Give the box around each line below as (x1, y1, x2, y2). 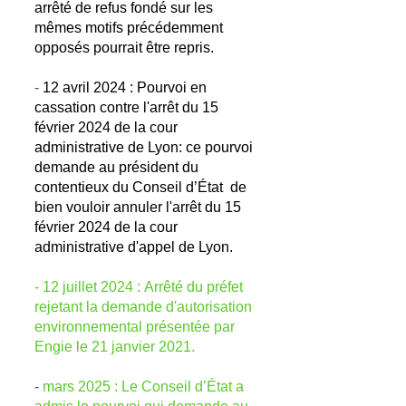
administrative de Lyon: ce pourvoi (34, 140, 253, 155)
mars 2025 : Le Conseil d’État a (43, 379, 244, 394)
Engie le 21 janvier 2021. (34, 339, 195, 354)
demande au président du (34, 159, 198, 175)
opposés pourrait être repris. (34, 40, 214, 55)
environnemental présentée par (34, 319, 235, 334)
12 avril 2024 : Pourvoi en (43, 80, 207, 95)
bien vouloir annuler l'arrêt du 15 (34, 199, 241, 215)
